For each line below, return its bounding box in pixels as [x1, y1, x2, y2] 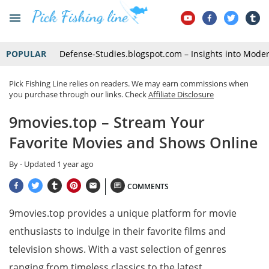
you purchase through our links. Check [9, 89, 148, 100]
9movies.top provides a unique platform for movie [9, 207, 237, 220]
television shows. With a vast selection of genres [9, 243, 226, 256]
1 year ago [57, 159, 94, 169]
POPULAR [6, 48, 46, 59]
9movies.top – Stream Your [9, 112, 205, 132]
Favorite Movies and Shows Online [9, 132, 258, 153]
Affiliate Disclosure [148, 89, 214, 100]
